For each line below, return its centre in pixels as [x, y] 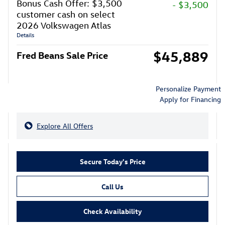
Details [25, 34]
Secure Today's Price [113, 161]
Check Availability [113, 211]
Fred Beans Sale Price [62, 54]
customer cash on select [66, 14]
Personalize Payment [188, 88]
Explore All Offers [65, 126]
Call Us [113, 186]
